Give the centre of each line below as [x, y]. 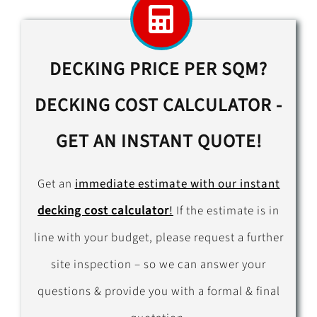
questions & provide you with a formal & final [158, 292]
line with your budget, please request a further [158, 238]
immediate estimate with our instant [177, 184]
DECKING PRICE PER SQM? [158, 70]
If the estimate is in [226, 211]
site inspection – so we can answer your [158, 265]
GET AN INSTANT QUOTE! [158, 142]
